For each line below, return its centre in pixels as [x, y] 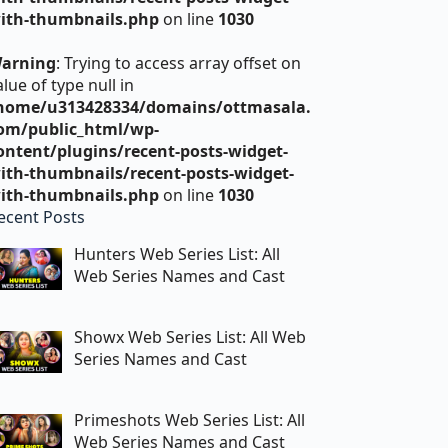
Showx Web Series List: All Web [190, 336]
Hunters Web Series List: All [177, 253]
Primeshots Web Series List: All [190, 419]
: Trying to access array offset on [179, 63]
